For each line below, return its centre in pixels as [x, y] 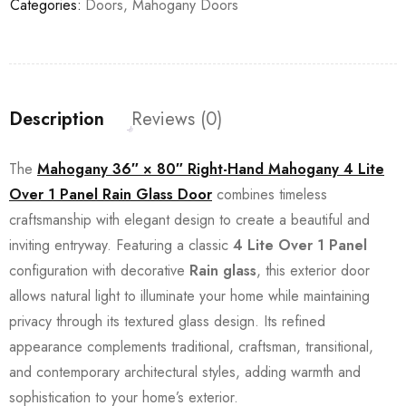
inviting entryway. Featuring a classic [121, 245]
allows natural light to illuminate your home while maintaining [189, 296]
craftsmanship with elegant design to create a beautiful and [189, 220]
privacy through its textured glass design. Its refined [167, 321]
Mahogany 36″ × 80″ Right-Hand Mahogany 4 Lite [211, 169]
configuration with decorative [99, 271]
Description [57, 119]
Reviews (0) [177, 119]
